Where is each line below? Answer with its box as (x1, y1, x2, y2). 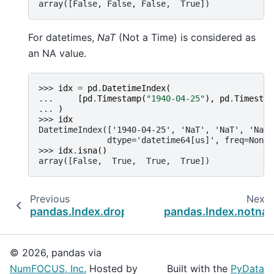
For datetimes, (28, 31, 97, 44)
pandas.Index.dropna (30, 204, 141, 218)
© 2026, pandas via (10, 246, 102, 259)
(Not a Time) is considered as (116, 31, 256, 44)
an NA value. (28, 47, 86, 60)
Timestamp (97, 93, 141, 103)
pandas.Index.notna (164, 204, 268, 218)
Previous (29, 192, 70, 205)
